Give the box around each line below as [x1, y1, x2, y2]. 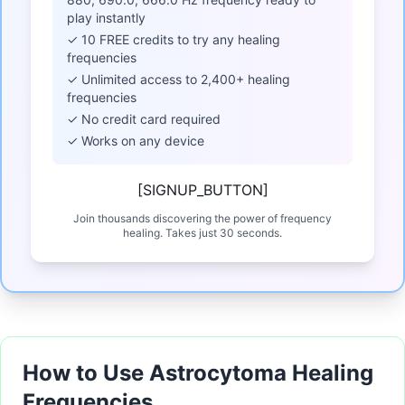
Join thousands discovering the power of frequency [73, 212, 332, 226]
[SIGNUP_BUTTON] [137, 181, 268, 200]
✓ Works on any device [67, 133, 204, 149]
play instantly [67, 10, 146, 26]
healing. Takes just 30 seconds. [123, 226, 282, 240]
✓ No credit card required [67, 111, 221, 127]
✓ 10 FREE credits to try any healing [67, 32, 280, 48]
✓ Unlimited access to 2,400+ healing [67, 71, 290, 88]
